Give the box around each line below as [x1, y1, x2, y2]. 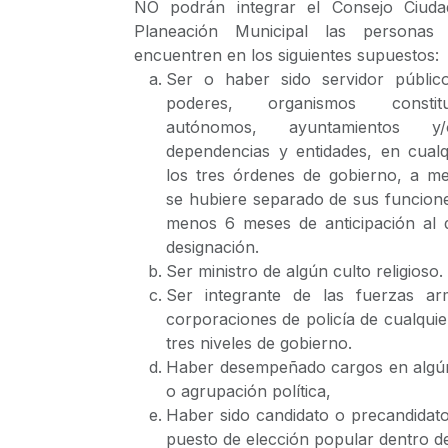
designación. [166, 237, 259, 257]
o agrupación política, [166, 381, 331, 401]
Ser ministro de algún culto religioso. [166, 261, 443, 281]
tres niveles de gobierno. [166, 333, 352, 353]
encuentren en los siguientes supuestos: [134, 45, 439, 65]
